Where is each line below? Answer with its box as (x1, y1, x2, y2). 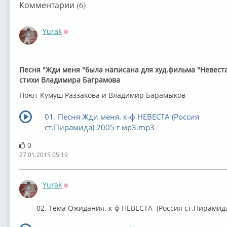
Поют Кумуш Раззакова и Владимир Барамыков (19, 90, 185, 100)
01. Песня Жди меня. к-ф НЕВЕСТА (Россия (44, 111, 199, 122)
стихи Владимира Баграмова (19, 75, 120, 85)
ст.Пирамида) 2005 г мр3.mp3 (44, 122, 155, 132)
